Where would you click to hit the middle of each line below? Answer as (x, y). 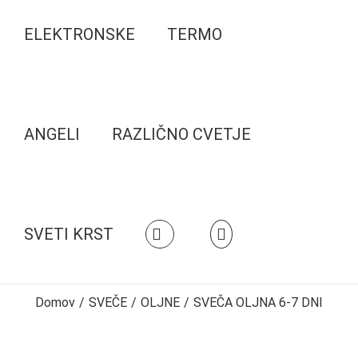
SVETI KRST (69, 234)
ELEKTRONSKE (80, 34)
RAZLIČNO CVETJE (181, 134)
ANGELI (52, 134)
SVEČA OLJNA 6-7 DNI (258, 302)
